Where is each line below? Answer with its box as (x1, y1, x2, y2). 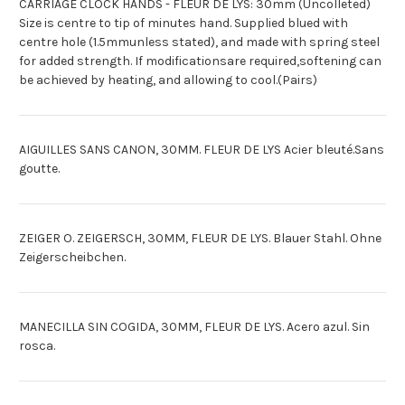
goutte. (19, 161, 60, 177)
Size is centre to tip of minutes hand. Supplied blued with (19, 15, 348, 32)
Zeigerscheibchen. (19, 250, 126, 266)
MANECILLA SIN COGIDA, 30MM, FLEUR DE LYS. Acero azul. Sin (19, 319, 370, 335)
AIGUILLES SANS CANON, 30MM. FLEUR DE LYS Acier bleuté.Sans (19, 142, 384, 158)
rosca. (19, 338, 55, 354)
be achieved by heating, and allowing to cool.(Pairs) (19, 72, 317, 89)
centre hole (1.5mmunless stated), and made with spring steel (19, 34, 380, 51)
